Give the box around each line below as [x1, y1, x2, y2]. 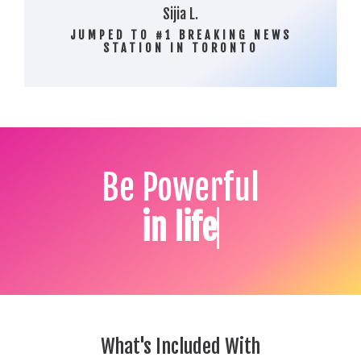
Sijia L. [163, 4, 198, 23]
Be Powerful [102, 166, 259, 209]
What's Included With [101, 334, 260, 359]
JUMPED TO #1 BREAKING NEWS [69, 27, 292, 42]
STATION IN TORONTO [102, 40, 259, 55]
